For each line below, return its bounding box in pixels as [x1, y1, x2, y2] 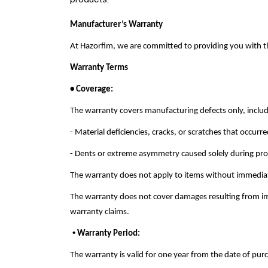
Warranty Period [75, 229, 138, 238]
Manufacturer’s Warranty [70, 20, 163, 29]
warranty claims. [70, 208, 129, 217]
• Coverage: [70, 85, 113, 94]
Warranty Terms [70, 63, 128, 72]
